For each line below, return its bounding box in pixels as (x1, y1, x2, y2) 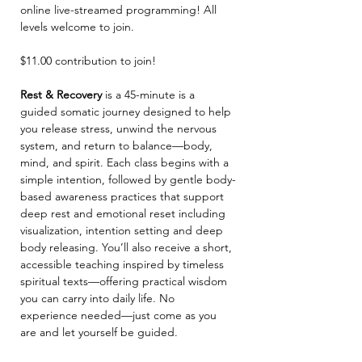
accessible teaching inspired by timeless (20, 257, 227, 271)
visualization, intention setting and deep (20, 223, 226, 238)
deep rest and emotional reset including (20, 206, 229, 221)
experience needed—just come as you (20, 308, 220, 322)
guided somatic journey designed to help (20, 104, 234, 119)
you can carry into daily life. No (20, 291, 178, 305)
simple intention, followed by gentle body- (20, 172, 236, 187)
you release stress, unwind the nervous (20, 121, 220, 136)
